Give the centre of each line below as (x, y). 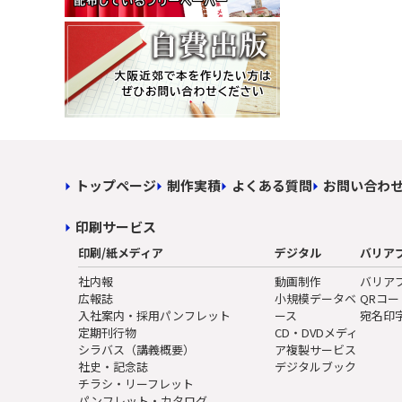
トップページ (116, 186)
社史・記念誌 (113, 367)
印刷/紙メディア (121, 253)
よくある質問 (272, 186)
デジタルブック (316, 367)
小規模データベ (316, 299)
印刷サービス (116, 227)
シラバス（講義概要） (136, 350)
